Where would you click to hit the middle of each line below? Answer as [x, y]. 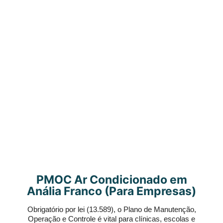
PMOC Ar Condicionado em [111, 180]
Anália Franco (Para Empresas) [111, 191]
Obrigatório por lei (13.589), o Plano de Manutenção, [111, 209]
